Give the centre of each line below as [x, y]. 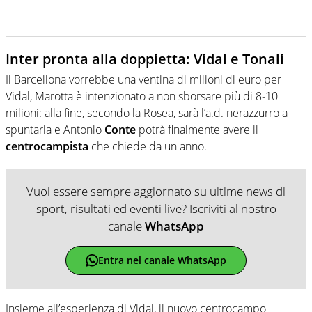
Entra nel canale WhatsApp [162, 260]
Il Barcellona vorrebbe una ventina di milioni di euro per [143, 79]
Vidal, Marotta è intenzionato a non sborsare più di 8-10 [142, 96]
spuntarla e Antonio [55, 129]
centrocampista [47, 146]
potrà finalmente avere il [197, 129]
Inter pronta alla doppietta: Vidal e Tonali [145, 58]
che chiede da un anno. [148, 146]
